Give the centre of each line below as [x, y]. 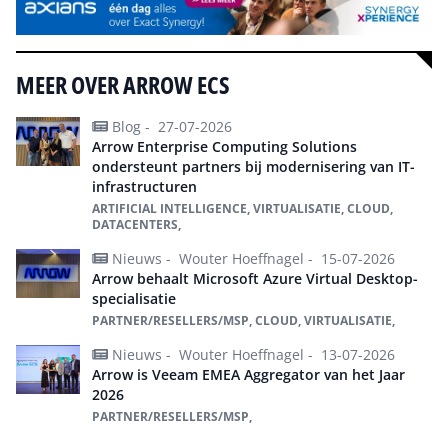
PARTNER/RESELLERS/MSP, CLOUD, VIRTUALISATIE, [243, 320]
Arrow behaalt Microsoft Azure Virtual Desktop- [255, 278]
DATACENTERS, [136, 224]
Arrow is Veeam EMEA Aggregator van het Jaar [248, 374]
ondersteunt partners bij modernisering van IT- [253, 166]
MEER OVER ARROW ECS [123, 84]
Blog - [133, 126]
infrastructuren [144, 186]
